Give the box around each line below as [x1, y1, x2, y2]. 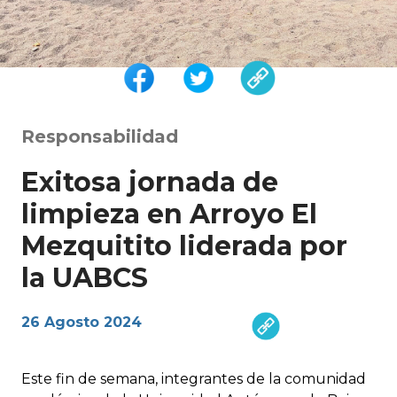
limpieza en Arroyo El [21, 198, 317, 231]
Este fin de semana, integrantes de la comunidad [21, 370, 366, 388]
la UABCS [21, 261, 148, 295]
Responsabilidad [21, 126, 178, 148]
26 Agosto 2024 [21, 314, 142, 331]
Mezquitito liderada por [21, 230, 347, 263]
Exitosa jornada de [21, 166, 278, 199]
